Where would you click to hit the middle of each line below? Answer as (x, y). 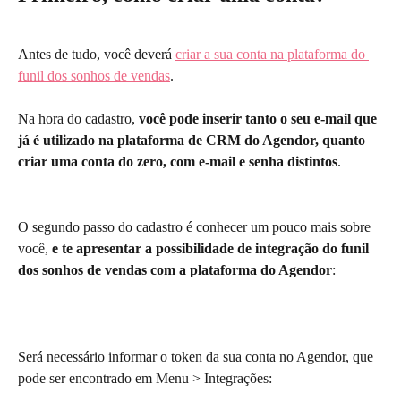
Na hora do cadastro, (78, 119)
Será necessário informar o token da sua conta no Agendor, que (197, 356)
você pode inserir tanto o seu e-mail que (260, 119)
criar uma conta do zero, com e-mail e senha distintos (178, 162)
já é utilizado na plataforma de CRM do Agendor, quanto (193, 141)
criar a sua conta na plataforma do (272, 54)
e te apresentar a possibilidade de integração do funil (212, 248)
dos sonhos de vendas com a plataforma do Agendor (175, 269)
